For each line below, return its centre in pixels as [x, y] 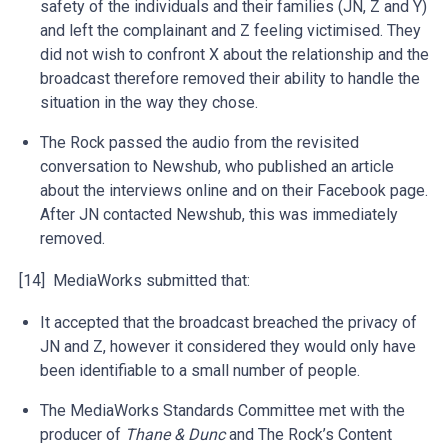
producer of [82, 434]
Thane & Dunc [175, 434]
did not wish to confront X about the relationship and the [234, 54]
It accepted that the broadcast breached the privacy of [228, 322]
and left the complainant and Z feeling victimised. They [230, 30]
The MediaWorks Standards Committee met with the [222, 410]
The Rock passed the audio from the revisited [199, 142]
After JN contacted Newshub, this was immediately [219, 214]
